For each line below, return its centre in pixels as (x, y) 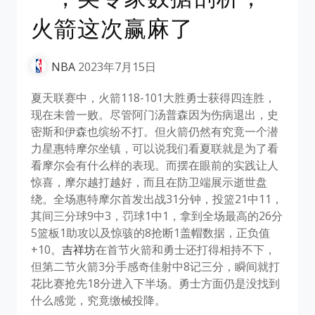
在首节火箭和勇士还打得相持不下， (186, 249)
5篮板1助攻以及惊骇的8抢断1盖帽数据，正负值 (150, 232)
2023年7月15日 (117, 66)
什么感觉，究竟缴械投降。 (98, 300)
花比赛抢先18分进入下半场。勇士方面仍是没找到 (155, 283)
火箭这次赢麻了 (112, 28)
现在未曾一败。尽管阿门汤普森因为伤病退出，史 (155, 114)
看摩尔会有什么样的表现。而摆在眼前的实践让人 (155, 165)
